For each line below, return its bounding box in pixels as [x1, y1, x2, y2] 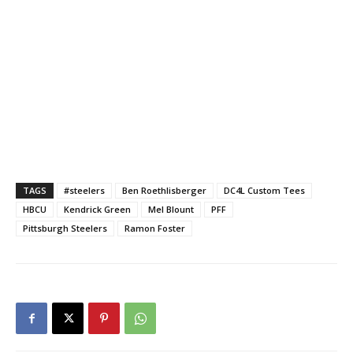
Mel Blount [148, 203, 194, 216]
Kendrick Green [64, 203, 131, 216]
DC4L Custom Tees [224, 184, 305, 197]
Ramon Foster [124, 222, 185, 235]
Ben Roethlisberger [122, 184, 206, 197]
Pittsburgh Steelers [23, 222, 107, 235]
